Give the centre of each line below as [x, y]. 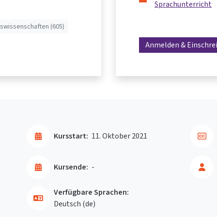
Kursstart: [71, 136]
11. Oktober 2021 [119, 136]
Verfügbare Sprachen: [91, 192]
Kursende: [71, 167]
